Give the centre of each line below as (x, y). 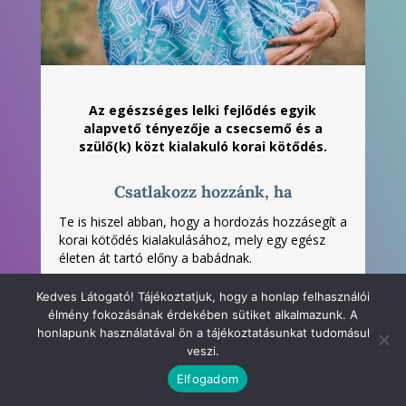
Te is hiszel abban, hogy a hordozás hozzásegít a (203, 222)
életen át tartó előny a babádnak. (155, 258)
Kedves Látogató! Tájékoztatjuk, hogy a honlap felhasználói (203, 296)
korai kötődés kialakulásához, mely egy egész (192, 240)
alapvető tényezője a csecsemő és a (203, 129)
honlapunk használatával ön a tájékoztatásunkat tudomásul (203, 333)
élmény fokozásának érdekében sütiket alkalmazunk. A (203, 314)
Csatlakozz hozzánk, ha (203, 192)
